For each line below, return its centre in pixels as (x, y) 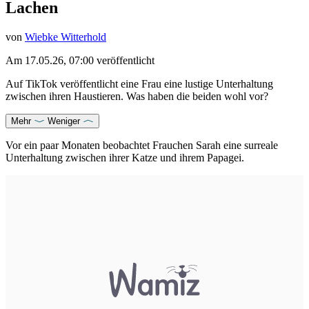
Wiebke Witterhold (66, 37)
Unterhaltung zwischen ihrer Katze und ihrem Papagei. (128, 158)
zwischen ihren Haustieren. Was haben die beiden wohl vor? (138, 97)
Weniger (64, 121)
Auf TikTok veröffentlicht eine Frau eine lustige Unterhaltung (139, 84)
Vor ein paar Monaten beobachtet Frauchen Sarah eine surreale (142, 146)
